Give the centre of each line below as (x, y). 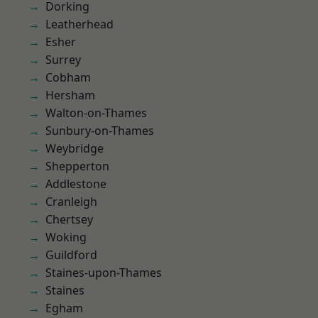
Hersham (70, 95)
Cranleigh (71, 202)
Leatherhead (79, 24)
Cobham (68, 77)
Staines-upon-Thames (104, 273)
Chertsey (69, 219)
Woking (66, 237)
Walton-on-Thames (97, 113)
